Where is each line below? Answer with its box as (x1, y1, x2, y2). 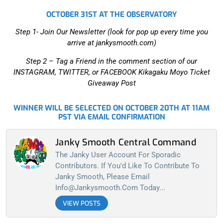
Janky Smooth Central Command (55, 136, 197, 148)
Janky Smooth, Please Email (55, 172, 150, 181)
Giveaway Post (87, 78, 136, 88)
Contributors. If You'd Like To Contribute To (55, 161, 200, 170)
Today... (138, 183, 165, 192)
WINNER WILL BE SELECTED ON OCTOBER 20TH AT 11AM (13, 103, 210, 113)
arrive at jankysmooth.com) (67, 38, 156, 47)
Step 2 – (26, 56, 56, 66)
